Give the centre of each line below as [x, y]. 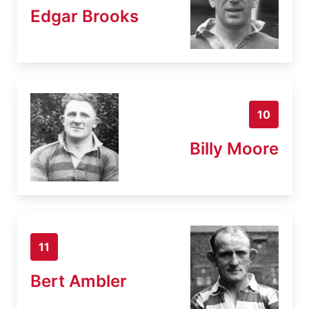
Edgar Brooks [84, 16]
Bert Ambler [79, 281]
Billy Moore [234, 148]
